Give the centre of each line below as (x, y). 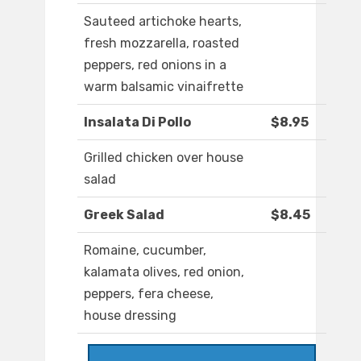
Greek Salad (124, 215)
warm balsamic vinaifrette (164, 87)
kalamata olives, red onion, (164, 272)
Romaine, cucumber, (145, 251)
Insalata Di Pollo (137, 122)
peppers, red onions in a (155, 65)
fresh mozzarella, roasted (162, 44)
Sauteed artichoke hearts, (163, 22)
